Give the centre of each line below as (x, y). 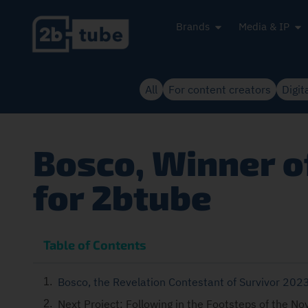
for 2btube (122, 197)
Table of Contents (95, 245)
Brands (193, 27)
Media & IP (264, 27)
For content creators (220, 89)
